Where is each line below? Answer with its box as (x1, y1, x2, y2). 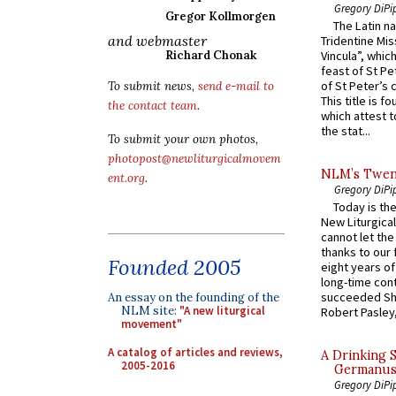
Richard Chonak (165, 48, 256, 63)
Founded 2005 (108, 254, 241, 281)
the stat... (321, 123, 370, 140)
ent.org (108, 171, 145, 186)
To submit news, (108, 79, 198, 94)
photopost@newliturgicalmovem (108, 151, 281, 166)
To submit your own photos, (108, 132, 258, 147)
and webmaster (108, 32, 207, 49)
